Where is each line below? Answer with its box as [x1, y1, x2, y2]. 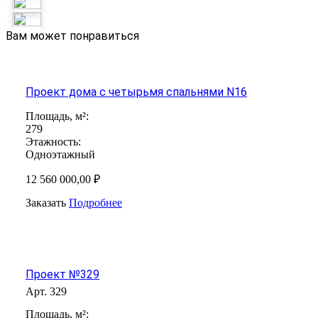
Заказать [26, 196, 66, 209]
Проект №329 [26, 267, 99, 281]
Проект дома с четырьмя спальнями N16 [26, 84, 247, 99]
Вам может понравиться [6, 28, 139, 43]
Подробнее [69, 196, 122, 209]
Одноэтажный [26, 148, 95, 160]
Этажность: [26, 135, 81, 148]
